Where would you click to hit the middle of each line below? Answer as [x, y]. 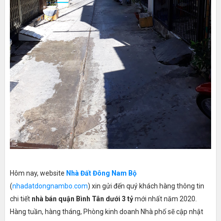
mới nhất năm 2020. [165, 199]
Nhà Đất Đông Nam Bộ [101, 173]
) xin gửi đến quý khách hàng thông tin [146, 186]
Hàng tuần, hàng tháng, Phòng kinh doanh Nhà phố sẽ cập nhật [106, 212]
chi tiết [20, 199]
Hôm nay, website [38, 173]
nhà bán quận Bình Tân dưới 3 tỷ [82, 199]
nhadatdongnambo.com [50, 186]
